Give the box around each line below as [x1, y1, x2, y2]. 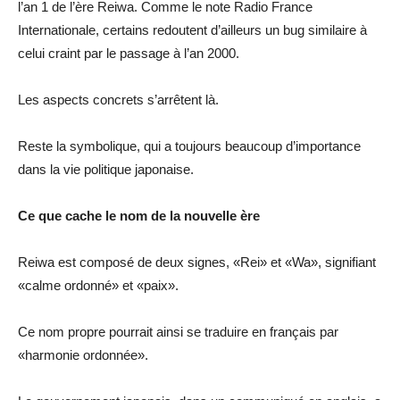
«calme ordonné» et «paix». [18, 277, 179, 293]
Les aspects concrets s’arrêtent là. [18, 91, 219, 107]
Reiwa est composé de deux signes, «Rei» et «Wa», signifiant [18, 254, 376, 270]
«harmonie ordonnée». [18, 346, 148, 362]
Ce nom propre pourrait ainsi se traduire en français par [18, 323, 338, 339]
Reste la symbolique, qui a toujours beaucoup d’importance [18, 137, 361, 154]
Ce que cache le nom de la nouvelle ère [18, 207, 260, 223]
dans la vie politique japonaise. [18, 161, 194, 177]
